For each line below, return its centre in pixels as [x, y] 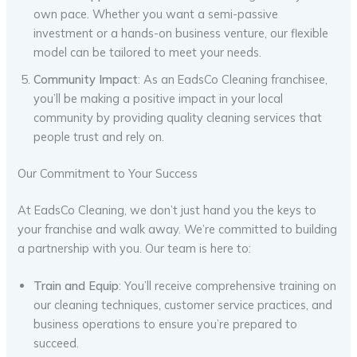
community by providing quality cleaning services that [178, 118]
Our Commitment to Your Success [108, 174]
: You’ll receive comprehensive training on [228, 286]
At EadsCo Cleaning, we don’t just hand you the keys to [167, 210]
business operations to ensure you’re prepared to [166, 324]
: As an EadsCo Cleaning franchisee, [233, 80]
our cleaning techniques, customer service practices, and [183, 305]
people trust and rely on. [99, 137]
